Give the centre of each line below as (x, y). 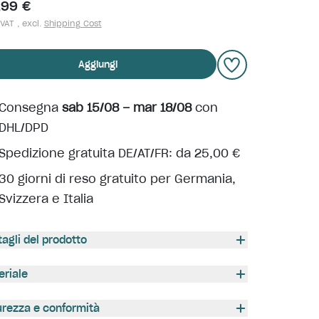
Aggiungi (98, 64)
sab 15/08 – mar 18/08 (126, 108)
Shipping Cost (73, 23)
